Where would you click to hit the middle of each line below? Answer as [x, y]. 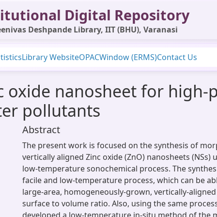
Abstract [41, 130]
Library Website [50, 57]
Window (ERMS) [128, 57]
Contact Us [177, 57]
